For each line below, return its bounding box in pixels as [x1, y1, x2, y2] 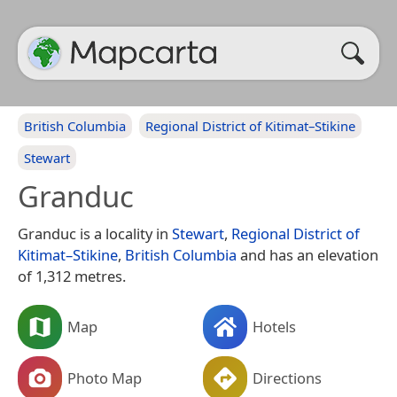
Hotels [253, 315, 296, 337]
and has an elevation [237, 245, 378, 265]
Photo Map [67, 367, 142, 388]
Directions [253, 367, 322, 388]
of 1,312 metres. [18, 266, 126, 286]
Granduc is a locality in [18, 223, 172, 244]
